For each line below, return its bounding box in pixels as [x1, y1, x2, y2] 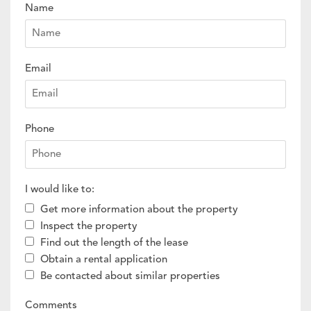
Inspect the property [40, 221, 137, 232]
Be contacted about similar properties [40, 271, 220, 282]
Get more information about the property [40, 204, 238, 215]
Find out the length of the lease [40, 237, 188, 249]
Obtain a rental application [40, 254, 167, 265]
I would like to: [24, 184, 94, 195]
